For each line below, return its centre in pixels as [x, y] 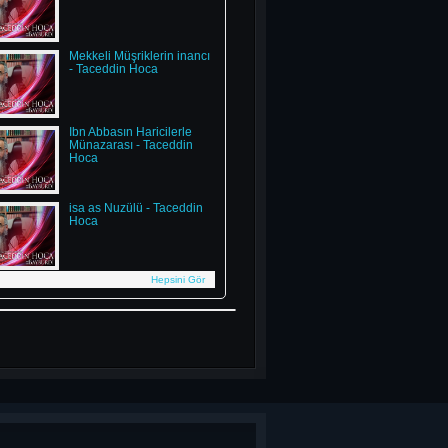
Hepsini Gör [177, 279]
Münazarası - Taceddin [130, 145]
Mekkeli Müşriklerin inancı [139, 56]
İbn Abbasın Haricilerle [130, 132]
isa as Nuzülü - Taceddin [135, 208]
